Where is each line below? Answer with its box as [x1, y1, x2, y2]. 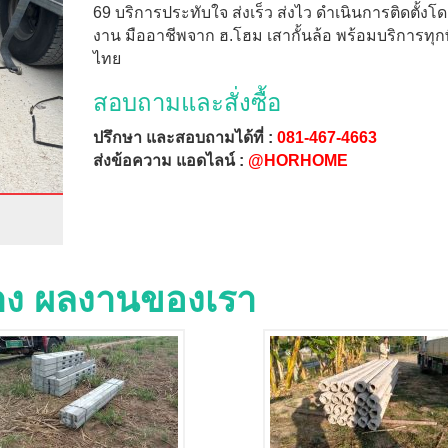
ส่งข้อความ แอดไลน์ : [92, 152, 248, 169]
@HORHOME [247, 152, 348, 169]
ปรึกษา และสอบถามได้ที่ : [92, 129, 277, 146]
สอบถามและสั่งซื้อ [92, 89, 281, 116]
